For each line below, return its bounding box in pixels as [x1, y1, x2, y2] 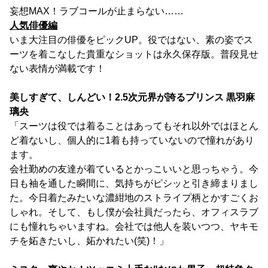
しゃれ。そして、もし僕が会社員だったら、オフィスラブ [10, 206, 258, 217]
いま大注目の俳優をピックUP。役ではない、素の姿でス [10, 34, 253, 45]
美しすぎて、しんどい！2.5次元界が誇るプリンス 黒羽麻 [10, 92, 255, 102]
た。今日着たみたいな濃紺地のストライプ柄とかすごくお [10, 192, 258, 203]
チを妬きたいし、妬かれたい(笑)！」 [10, 235, 169, 246]
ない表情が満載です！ [10, 63, 105, 74]
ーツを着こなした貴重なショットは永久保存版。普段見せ [10, 48, 258, 59]
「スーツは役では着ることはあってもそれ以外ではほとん [10, 120, 258, 131]
